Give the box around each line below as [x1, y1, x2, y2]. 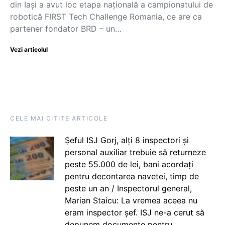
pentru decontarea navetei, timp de [64, 171, 199, 181]
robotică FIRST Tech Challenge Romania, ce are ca [10, 12, 202, 22]
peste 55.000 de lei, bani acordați [64, 159, 193, 169]
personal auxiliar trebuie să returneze [64, 147, 206, 157]
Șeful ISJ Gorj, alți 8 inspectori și [64, 135, 189, 145]
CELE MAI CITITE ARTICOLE [10, 115, 107, 122]
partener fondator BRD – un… [10, 24, 122, 34]
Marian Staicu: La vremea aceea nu [64, 195, 197, 205]
